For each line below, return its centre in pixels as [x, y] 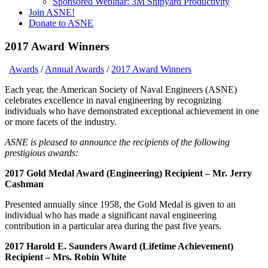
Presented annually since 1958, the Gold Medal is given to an [120, 205]
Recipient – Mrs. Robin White [66, 257]
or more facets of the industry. [61, 122]
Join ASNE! [52, 12]
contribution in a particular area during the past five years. [113, 226]
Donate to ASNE [61, 23]
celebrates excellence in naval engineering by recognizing [113, 100]
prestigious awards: [42, 153]
